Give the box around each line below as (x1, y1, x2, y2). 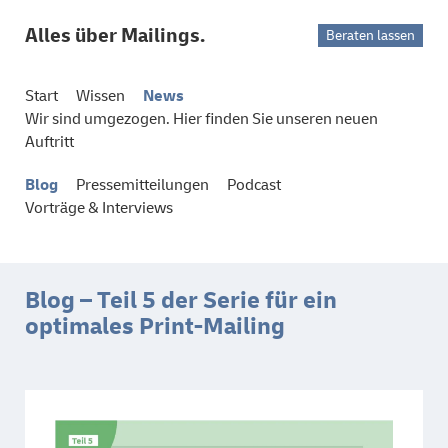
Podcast (227, 175, 281, 195)
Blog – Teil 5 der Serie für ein (25, 286, 337, 315)
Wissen (76, 86, 125, 106)
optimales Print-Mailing (25, 312, 285, 341)
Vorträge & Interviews (25, 198, 173, 218)
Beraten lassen (326, 27, 415, 44)
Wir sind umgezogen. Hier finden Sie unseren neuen (25, 109, 378, 129)
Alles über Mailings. (25, 23, 205, 48)
